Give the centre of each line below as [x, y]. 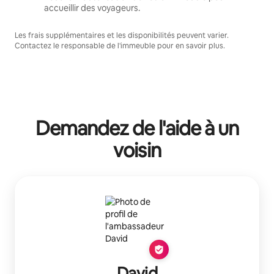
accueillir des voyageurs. [92, 8]
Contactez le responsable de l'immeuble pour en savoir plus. [120, 46]
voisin [137, 150]
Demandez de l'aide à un [137, 128]
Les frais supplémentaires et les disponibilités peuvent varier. [122, 35]
